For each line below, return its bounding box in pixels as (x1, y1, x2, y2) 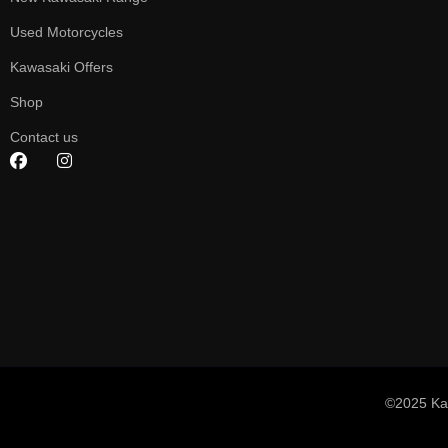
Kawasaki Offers (10, 58, 113, 75)
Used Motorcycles (10, 23, 123, 40)
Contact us (10, 128, 78, 145)
